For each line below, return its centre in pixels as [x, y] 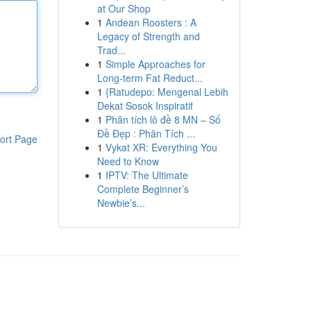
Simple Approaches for [155, 64]
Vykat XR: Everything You [161, 147]
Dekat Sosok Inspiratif [145, 106]
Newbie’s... [121, 203]
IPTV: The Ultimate [146, 175]
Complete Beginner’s [143, 189]
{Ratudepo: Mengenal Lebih [167, 92]
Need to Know [128, 161]
